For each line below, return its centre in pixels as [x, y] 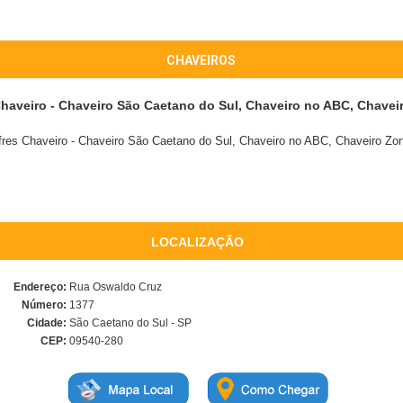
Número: [44, 305]
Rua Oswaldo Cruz [114, 287]
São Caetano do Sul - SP [129, 323]
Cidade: [47, 323]
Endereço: [40, 287]
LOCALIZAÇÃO [197, 242]
